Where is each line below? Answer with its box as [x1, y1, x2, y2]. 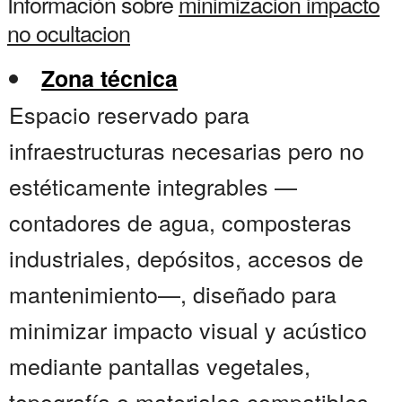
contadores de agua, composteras [9, 205, 352, 239]
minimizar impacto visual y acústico [9, 313, 367, 346]
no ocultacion [7, 16, 130, 49]
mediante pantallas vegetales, [9, 349, 310, 382]
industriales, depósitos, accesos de [9, 241, 363, 275]
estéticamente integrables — [9, 170, 297, 203]
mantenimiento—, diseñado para [9, 277, 336, 310]
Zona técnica [41, 62, 178, 95]
